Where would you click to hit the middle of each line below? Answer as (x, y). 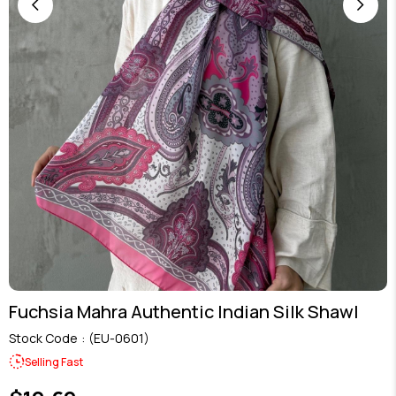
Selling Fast (54, 362)
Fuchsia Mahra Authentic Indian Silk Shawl (184, 312)
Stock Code (43, 338)
